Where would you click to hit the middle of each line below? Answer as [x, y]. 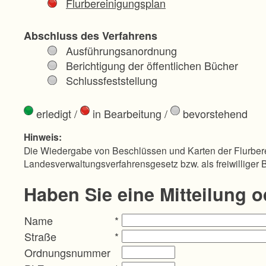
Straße [40, 236]
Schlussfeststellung [112, 80]
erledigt [52, 113]
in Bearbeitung [126, 113]
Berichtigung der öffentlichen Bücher [152, 65]
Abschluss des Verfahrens [91, 35]
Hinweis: [43, 137]
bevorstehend [214, 113]
